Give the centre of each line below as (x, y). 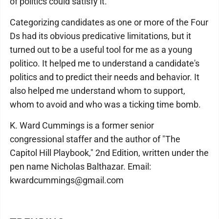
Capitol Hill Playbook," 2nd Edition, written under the (109, 153)
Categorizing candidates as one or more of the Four (109, 22)
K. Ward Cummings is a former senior (82, 125)
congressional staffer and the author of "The (95, 139)
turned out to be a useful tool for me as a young (101, 50)
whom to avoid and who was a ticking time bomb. (105, 104)
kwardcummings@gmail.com (67, 180)
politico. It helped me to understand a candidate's (105, 63)
